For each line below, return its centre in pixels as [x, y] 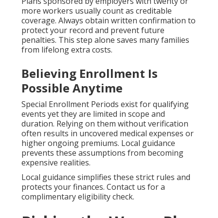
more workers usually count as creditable [97, 11]
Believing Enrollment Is [90, 73]
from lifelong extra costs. [67, 50]
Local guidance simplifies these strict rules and [106, 177]
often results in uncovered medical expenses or [108, 134]
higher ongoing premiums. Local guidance [98, 143]
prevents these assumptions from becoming [102, 153]
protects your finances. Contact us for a [93, 187]
